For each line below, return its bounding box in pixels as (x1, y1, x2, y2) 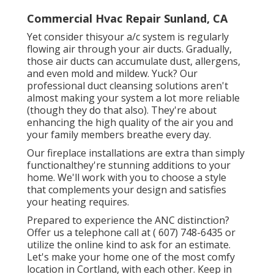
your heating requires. (27, 194, 129, 209)
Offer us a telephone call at (27, 225, 153, 239)
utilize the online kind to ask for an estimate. (27, 237, 231, 251)
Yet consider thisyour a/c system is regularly (27, 29, 229, 43)
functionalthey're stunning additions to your (27, 158, 231, 172)
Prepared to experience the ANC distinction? (27, 213, 229, 227)
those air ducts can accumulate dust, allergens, (27, 54, 240, 68)
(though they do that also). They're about (27, 103, 217, 117)
